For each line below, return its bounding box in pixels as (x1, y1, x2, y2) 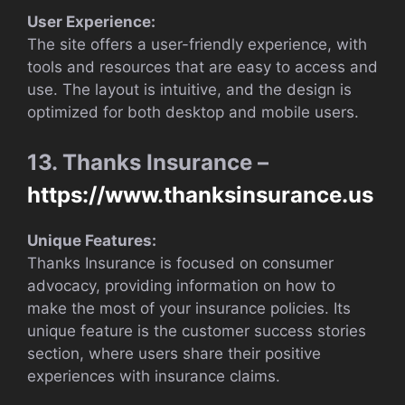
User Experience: (27, 12, 155, 31)
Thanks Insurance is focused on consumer (27, 254, 334, 273)
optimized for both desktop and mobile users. (27, 102, 359, 121)
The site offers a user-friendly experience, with (27, 34, 367, 53)
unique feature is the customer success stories (27, 322, 366, 341)
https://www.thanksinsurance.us (27, 182, 373, 209)
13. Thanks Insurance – (27, 149, 268, 176)
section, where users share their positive (27, 344, 321, 363)
